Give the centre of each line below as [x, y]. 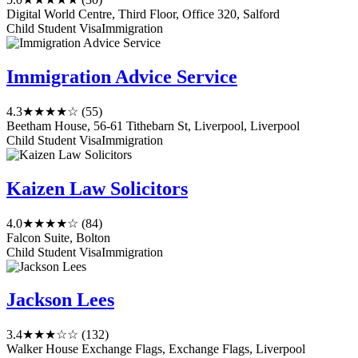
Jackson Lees [60, 300]
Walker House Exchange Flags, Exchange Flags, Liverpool [156, 349]
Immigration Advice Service [122, 76]
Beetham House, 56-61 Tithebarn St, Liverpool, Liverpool [153, 125]
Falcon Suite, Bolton [58, 237]
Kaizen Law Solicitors [97, 188]
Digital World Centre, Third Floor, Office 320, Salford [143, 14]
